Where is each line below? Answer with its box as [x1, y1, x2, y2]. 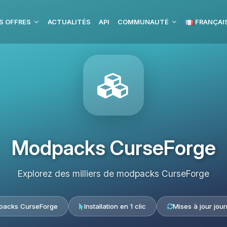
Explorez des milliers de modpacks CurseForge [18, 168, 209, 179]
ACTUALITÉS [48, 18, 91, 26]
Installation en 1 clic [84, 202, 146, 210]
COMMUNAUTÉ [118, 18, 169, 26]
